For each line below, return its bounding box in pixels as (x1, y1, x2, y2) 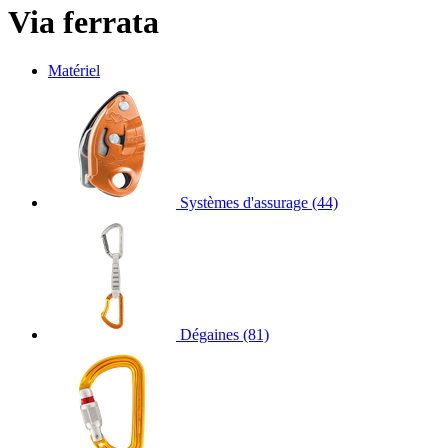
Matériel (48, 61, 100, 79)
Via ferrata (8, 3, 159, 40)
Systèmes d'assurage (180, 193, 308, 211)
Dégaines (180, 325, 239, 343)
